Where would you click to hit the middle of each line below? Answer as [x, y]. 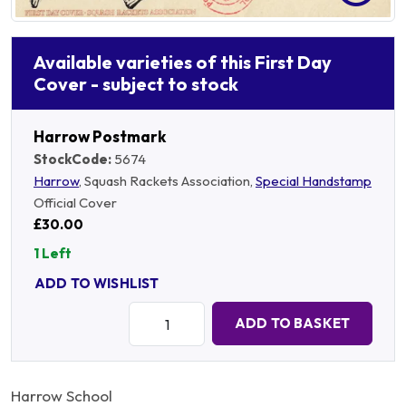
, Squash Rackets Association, [167, 180]
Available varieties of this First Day [183, 62]
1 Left [53, 253]
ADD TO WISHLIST [97, 284]
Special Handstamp [314, 180]
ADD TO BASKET [292, 324]
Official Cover [75, 202]
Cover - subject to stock [136, 83]
